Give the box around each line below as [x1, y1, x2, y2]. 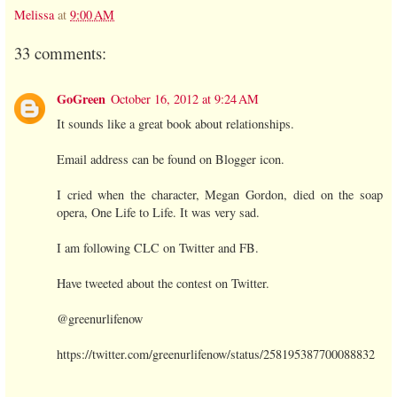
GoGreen [57, 89, 105, 108]
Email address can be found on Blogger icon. [57, 150, 284, 167]
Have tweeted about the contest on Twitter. [57, 274, 269, 292]
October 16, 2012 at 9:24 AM [111, 90, 259, 107]
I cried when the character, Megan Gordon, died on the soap [57, 185, 383, 203]
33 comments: [14, 41, 106, 64]
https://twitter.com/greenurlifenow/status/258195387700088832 [57, 345, 375, 362]
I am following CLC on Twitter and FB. [57, 238, 259, 256]
